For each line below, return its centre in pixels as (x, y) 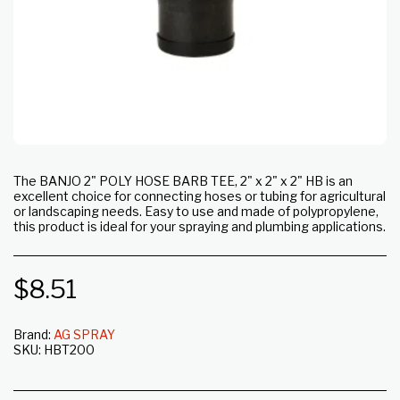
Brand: (32, 334)
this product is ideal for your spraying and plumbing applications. (200, 226)
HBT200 (69, 350)
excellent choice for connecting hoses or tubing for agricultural (200, 196)
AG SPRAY (84, 334)
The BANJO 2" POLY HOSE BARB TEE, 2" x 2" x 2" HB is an (183, 181)
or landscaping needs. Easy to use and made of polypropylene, (196, 211)
